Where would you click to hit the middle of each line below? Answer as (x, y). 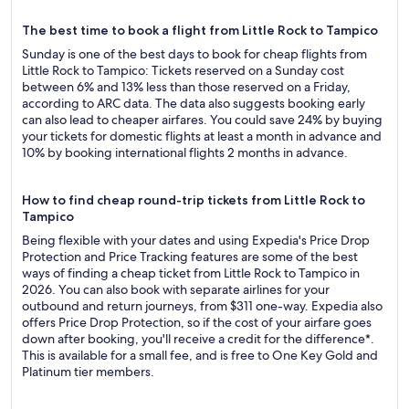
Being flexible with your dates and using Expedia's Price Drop (196, 240)
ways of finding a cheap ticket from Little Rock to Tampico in (191, 273)
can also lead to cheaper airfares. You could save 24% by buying (202, 120)
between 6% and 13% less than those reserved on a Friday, (186, 87)
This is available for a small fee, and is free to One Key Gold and (200, 355)
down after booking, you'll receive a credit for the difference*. (198, 339)
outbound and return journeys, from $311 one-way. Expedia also (202, 306)
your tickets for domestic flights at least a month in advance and (202, 136)
